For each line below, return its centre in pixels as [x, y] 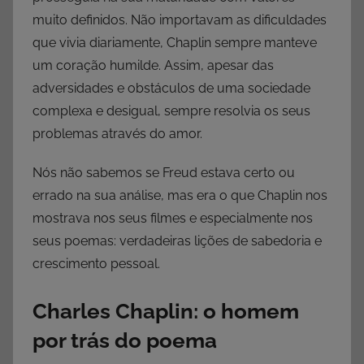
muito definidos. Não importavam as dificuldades [180, 20]
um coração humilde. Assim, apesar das [153, 66]
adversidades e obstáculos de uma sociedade [171, 89]
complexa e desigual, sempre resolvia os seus [171, 111]
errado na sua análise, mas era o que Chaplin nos [180, 196]
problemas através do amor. [117, 134]
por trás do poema [125, 341]
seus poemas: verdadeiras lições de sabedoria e [177, 241]
